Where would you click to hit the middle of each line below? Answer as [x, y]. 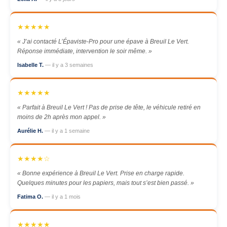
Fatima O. [31, 197]
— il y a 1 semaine [67, 131]
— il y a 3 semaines [69, 65]
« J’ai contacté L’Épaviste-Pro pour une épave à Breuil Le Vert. [103, 42]
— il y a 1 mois [63, 197]
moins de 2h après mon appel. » [62, 117]
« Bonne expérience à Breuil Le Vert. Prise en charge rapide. [101, 173]
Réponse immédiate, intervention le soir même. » [85, 51]
